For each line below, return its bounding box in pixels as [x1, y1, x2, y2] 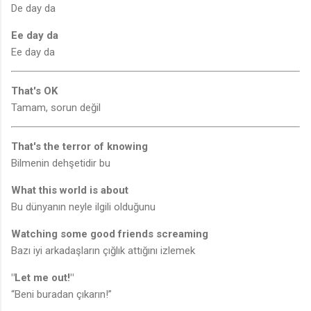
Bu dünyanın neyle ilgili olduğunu [11, 201, 155, 214]
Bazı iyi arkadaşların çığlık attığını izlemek [11, 244, 195, 258]
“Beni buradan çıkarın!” [11, 288, 112, 301]
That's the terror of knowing [11, 140, 148, 153]
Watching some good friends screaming [11, 228, 208, 241]
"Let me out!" [11, 271, 74, 285]
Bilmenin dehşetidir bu [11, 157, 110, 170]
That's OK [11, 85, 58, 98]
